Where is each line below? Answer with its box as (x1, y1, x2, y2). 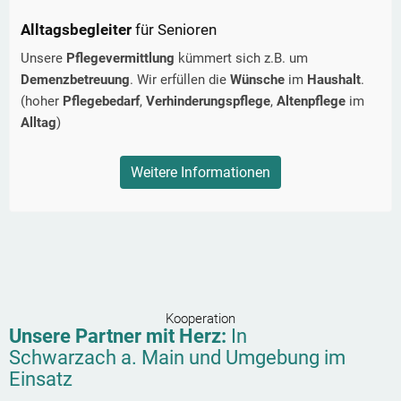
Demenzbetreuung (21, 72, 130, 89)
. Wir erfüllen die (130, 72, 230, 89)
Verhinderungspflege (146, 93, 270, 110)
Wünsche (230, 72, 288, 89)
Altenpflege (277, 93, 349, 110)
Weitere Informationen (131, 164, 270, 182)
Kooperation (166, 311, 235, 328)
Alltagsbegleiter (21, 21, 135, 39)
